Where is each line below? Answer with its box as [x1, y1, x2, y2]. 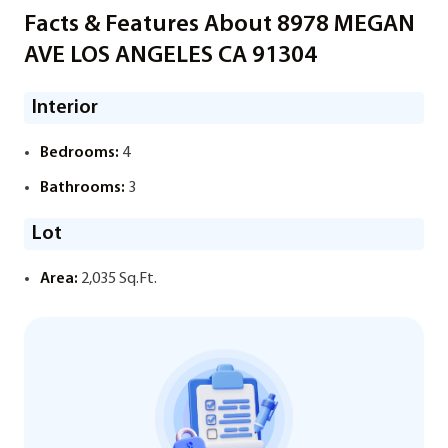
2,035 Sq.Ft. [78, 271, 157, 287]
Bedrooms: [40, 145, 119, 161]
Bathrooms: [40, 180, 125, 196]
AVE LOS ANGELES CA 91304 [24, 44, 317, 68]
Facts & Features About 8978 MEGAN [24, 13, 415, 37]
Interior [32, 98, 98, 118]
